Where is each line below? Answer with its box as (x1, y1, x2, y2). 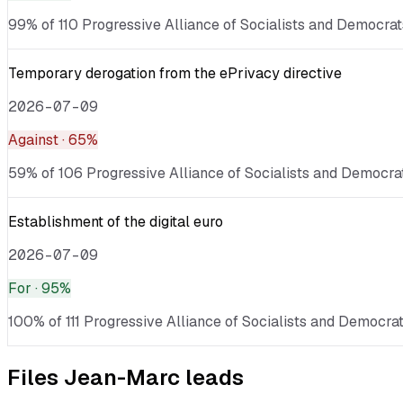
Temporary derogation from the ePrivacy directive (8, 63, 342, 83)
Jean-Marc (64, 363, 180, 392)
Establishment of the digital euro (8, 211, 223, 231)
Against (8, 130, 58, 149)
